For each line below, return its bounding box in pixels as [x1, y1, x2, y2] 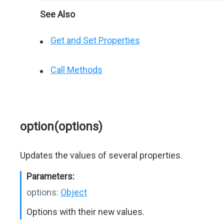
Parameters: [26, 171, 74, 181]
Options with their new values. [26, 206, 144, 217]
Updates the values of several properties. [20, 150, 182, 160]
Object [60, 187, 87, 197]
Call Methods [50, 64, 102, 75]
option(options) [20, 119, 102, 133]
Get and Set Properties [50, 35, 140, 45]
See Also [40, 9, 75, 19]
